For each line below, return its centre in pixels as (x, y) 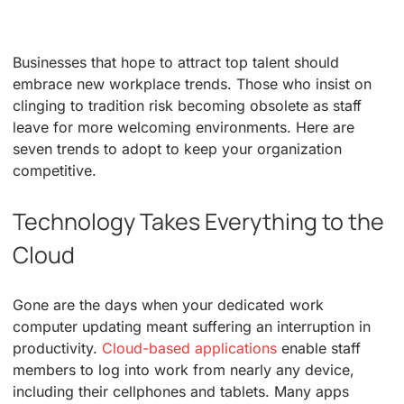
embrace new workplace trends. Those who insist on (192, 84)
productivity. (58, 348)
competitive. (55, 171)
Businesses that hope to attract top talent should (176, 63)
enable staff (318, 348)
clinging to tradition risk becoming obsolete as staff (188, 106)
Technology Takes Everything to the (199, 221)
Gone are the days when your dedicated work (168, 304)
